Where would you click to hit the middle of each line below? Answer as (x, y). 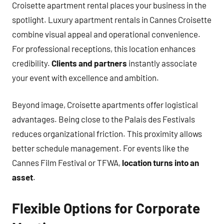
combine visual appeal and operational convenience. (106, 34)
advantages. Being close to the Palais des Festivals (103, 119)
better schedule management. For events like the (100, 148)
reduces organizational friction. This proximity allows (107, 133)
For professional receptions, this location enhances (104, 48)
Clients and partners (89, 63)
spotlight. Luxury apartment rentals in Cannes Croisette (112, 19)
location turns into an (160, 162)
